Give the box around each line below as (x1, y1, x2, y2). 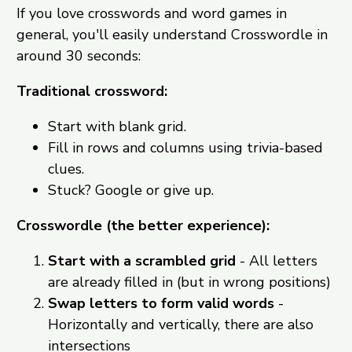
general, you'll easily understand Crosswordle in (16, 25, 328, 45)
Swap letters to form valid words (47, 294, 274, 313)
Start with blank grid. (47, 117, 186, 137)
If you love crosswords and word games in (16, 4, 287, 24)
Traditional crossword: (16, 82, 167, 101)
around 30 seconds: (16, 46, 141, 66)
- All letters (235, 251, 317, 271)
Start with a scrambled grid (47, 251, 236, 271)
